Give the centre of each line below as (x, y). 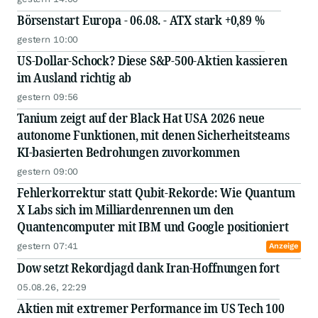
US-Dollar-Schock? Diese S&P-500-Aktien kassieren (152, 61)
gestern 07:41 (48, 246)
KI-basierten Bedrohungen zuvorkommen (128, 152)
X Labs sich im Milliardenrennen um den (126, 210)
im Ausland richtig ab (75, 78)
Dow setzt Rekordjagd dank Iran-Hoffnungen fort (148, 268)
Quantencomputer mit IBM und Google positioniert (153, 227)
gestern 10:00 (48, 40)
